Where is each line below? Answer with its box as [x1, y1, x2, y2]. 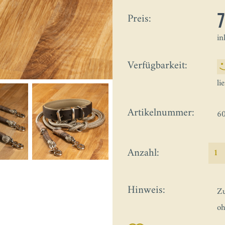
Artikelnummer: [128, 103, 194, 123]
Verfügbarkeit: [128, 56, 187, 75]
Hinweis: [128, 181, 165, 200]
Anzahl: [128, 144, 159, 163]
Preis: [128, 10, 151, 29]
